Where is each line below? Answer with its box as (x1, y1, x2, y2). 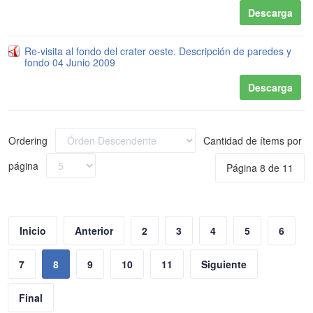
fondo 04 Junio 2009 (24, 55, 115, 69)
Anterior (75, 224, 113, 238)
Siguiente (201, 257, 247, 271)
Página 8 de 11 (226, 161, 293, 175)
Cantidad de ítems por (201, 133, 302, 147)
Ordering (8, 133, 50, 147)
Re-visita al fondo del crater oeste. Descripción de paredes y (24, 44, 291, 58)
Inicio (20, 224, 46, 238)
